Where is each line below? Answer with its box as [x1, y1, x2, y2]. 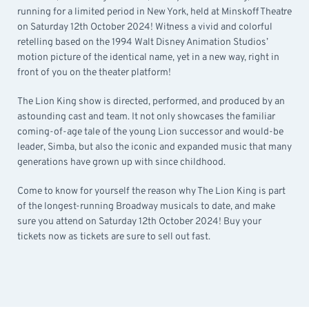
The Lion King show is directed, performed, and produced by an [17, 96, 285, 108]
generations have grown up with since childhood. [17, 157, 226, 169]
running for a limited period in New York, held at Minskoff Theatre [17, 6, 292, 19]
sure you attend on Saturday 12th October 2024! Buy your [17, 216, 261, 228]
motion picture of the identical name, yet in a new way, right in [17, 52, 279, 64]
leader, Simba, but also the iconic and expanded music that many [17, 141, 292, 154]
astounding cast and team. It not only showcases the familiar [17, 111, 275, 123]
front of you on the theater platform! [17, 67, 171, 79]
